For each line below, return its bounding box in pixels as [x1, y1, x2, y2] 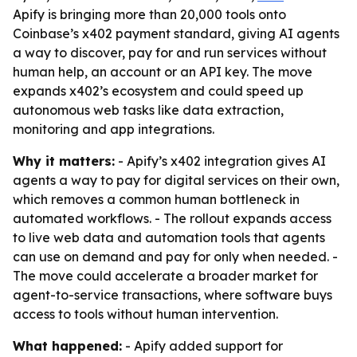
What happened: [13, 338, 122, 354]
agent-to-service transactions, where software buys [13, 287, 332, 303]
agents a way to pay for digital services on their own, [13, 172, 339, 188]
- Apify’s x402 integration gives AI [115, 153, 326, 169]
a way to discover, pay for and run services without [13, 45, 327, 61]
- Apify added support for [122, 338, 283, 354]
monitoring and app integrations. [13, 121, 214, 137]
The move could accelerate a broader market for [13, 268, 318, 284]
